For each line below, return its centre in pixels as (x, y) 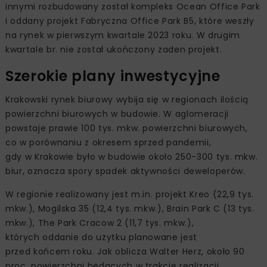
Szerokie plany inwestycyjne (113, 76)
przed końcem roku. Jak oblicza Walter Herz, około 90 (125, 251)
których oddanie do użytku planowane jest (101, 237)
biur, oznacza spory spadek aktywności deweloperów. (125, 171)
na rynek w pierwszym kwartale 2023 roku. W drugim (123, 35)
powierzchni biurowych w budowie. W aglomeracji (117, 114)
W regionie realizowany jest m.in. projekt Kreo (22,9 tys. (130, 194)
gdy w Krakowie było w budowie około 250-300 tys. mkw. (132, 156)
